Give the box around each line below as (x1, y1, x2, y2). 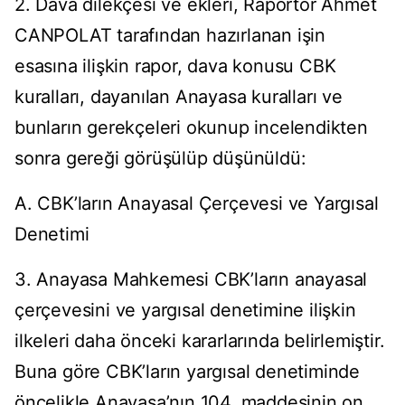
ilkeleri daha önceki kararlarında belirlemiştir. (14, 330, 385, 353)
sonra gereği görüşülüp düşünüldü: (14, 147, 306, 170)
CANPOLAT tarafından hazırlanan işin (14, 24, 325, 47)
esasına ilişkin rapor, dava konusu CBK (14, 55, 336, 78)
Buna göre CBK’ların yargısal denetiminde (14, 361, 360, 383)
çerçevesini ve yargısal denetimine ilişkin (14, 299, 356, 322)
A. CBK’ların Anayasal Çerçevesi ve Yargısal (14, 193, 379, 215)
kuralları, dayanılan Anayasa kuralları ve (14, 86, 343, 108)
